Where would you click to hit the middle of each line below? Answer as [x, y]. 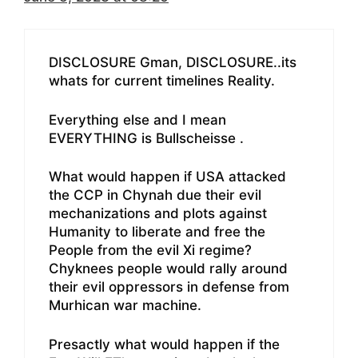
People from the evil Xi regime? [150, 251]
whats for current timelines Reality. [162, 81]
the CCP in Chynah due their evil [155, 195]
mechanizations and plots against [158, 214]
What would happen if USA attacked [167, 177]
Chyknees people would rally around [168, 269]
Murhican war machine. [125, 306]
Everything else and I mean [137, 119]
